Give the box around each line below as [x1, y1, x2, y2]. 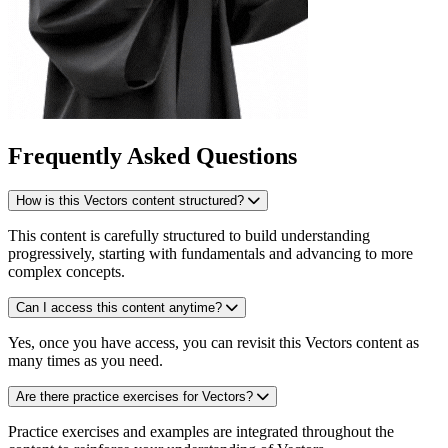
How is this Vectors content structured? [16, 193, 244, 209]
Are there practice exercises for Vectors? [16, 389, 253, 405]
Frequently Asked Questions [8, 143, 297, 170]
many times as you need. [8, 352, 163, 370]
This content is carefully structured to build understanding [8, 227, 370, 245]
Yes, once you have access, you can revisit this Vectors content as [8, 334, 419, 352]
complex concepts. [8, 263, 125, 281]
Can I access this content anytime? [16, 300, 222, 316]
